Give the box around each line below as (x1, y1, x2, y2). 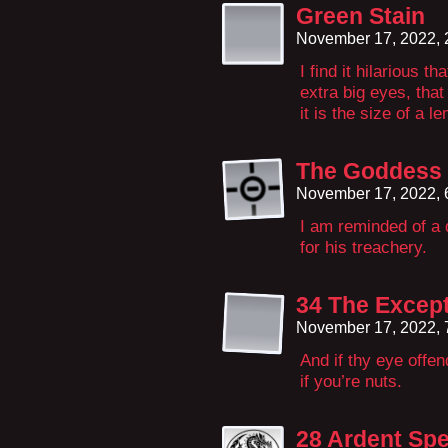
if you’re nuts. (300, 371, 402, 391)
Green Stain (296, 3, 425, 29)
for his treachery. (300, 237, 427, 257)
